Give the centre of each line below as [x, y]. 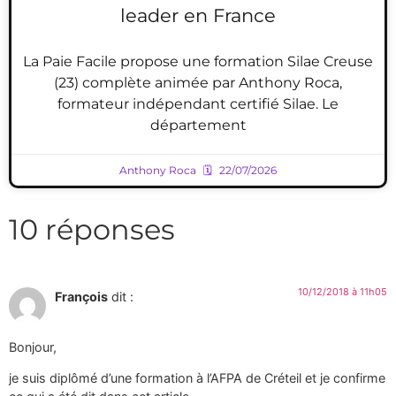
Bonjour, [33, 346]
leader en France [198, 16]
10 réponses [92, 230]
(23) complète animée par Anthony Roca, [198, 83]
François [81, 297]
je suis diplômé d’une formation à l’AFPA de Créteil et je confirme [197, 378]
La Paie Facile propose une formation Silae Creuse [198, 62]
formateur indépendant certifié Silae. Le [198, 104]
